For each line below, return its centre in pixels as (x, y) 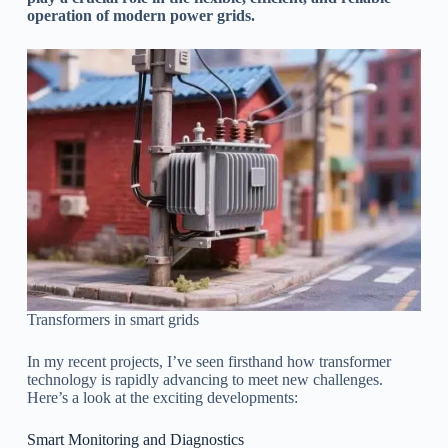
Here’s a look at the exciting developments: (162, 398)
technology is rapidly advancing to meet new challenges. (204, 380)
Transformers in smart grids (112, 320)
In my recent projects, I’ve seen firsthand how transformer (208, 362)
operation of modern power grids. (140, 15)
